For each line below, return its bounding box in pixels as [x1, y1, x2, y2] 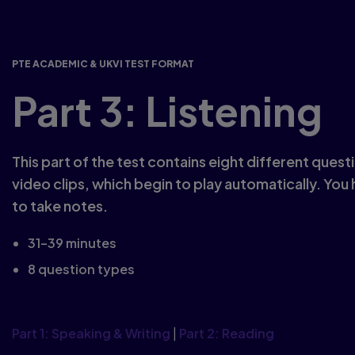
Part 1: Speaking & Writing [12, 325, 170, 342]
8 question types [28, 261, 135, 278]
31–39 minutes [28, 235, 116, 252]
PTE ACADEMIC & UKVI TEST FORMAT [12, 58, 194, 71]
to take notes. [12, 197, 108, 216]
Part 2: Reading [179, 325, 274, 342]
